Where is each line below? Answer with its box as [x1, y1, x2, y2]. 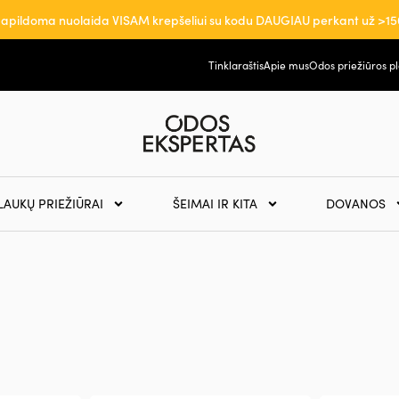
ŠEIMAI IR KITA [172, 195, 257, 212]
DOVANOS [326, 195, 387, 212]
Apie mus [264, 58, 309, 72]
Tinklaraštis [208, 58, 264, 72]
